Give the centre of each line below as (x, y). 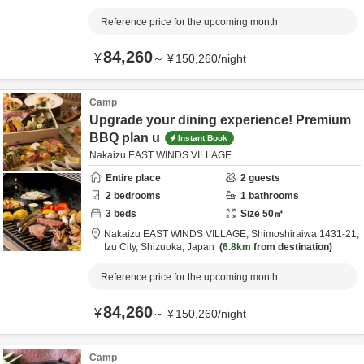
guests (263, 178)
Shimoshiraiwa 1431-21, (305, 234)
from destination (290, 247)
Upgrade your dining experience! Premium (220, 120)
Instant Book (203, 137)
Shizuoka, (164, 247)
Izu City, (122, 247)
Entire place (133, 178)
